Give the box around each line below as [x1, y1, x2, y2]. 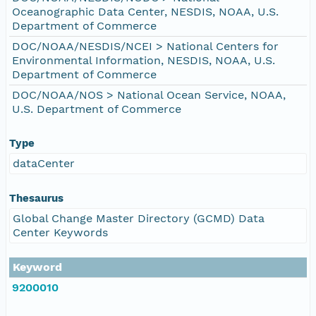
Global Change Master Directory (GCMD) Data [13, 211, 265, 225]
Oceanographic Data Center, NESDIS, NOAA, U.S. [12, 4, 279, 18]
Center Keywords [13, 225, 108, 239]
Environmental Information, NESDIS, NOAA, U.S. [12, 53, 275, 67]
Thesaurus [9, 191, 63, 205]
